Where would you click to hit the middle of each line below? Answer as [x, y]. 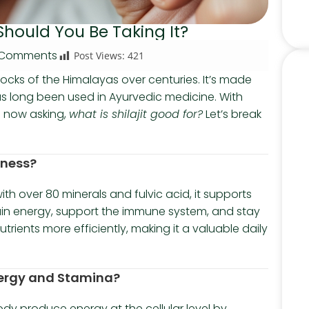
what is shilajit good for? [136, 114]
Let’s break [232, 114]
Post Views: [99, 56]
